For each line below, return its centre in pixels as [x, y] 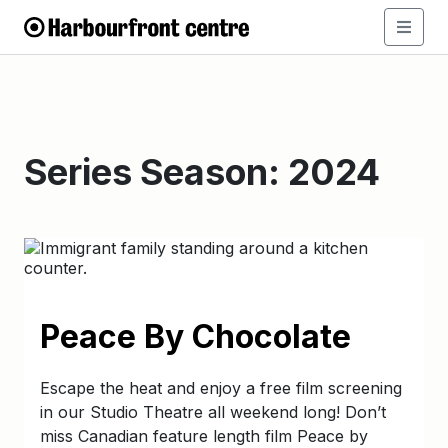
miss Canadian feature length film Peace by [204, 436]
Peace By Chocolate [195, 336]
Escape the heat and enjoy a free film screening [221, 388]
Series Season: [156, 172]
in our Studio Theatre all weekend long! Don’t [213, 412]
